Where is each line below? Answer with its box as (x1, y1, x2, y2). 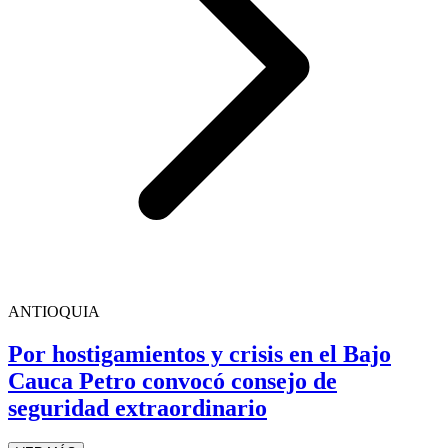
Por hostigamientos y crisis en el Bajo (8, 341, 391, 368)
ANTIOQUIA (8, 303, 100, 321)
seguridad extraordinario (8, 395, 267, 422)
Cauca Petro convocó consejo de (8, 368, 337, 395)
